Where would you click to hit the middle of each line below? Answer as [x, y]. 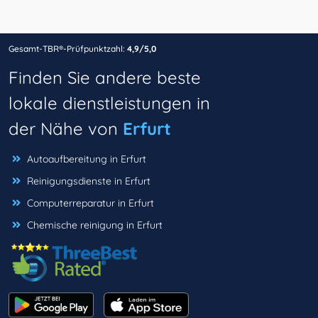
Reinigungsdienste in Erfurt [89, 181]
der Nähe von [66, 129]
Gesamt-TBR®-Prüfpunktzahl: [67, 49]
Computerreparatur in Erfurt [91, 203]
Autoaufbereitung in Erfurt [87, 159]
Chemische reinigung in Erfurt [95, 225]
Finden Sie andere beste [105, 78]
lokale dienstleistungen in [109, 103]
